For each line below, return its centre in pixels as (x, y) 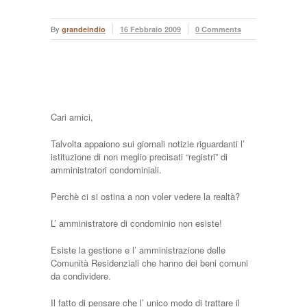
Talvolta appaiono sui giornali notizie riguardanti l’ (148, 144)
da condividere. (81, 276)
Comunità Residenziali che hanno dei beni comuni (149, 263)
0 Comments (218, 29)
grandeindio (84, 29)
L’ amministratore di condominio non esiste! (136, 223)
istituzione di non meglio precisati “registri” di (139, 157)
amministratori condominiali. (106, 170)
